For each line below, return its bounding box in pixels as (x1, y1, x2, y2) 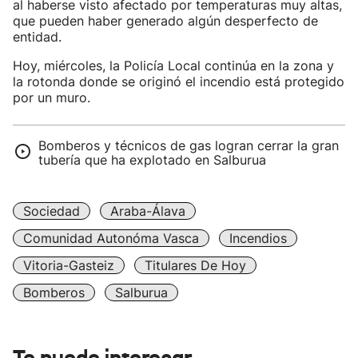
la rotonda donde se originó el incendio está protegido (13, 74, 344, 89)
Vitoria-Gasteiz (23, 257, 114, 273)
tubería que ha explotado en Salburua (38, 152, 266, 168)
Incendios (229, 230, 287, 246)
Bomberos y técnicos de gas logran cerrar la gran (38, 137, 339, 153)
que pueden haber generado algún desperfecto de (13, 13, 318, 29)
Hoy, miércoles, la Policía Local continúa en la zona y (13, 58, 334, 74)
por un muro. (13, 89, 90, 105)
